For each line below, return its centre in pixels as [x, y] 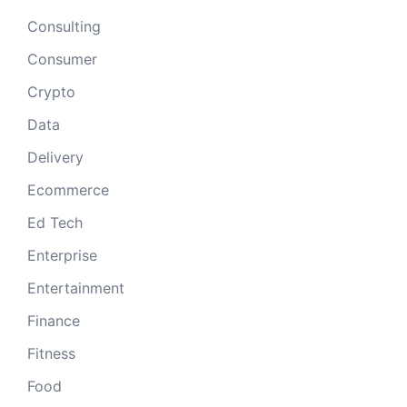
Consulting [64, 26]
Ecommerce [68, 189]
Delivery [55, 157]
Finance [54, 320]
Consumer [62, 59]
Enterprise [62, 255]
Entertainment [76, 288]
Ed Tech [55, 222]
